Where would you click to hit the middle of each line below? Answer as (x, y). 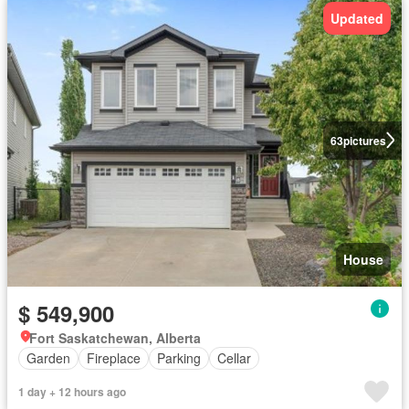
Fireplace (114, 358)
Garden (48, 358)
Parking (179, 358)
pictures (364, 140)
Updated (357, 18)
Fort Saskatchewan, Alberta (115, 337)
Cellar (234, 358)
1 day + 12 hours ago (72, 391)
